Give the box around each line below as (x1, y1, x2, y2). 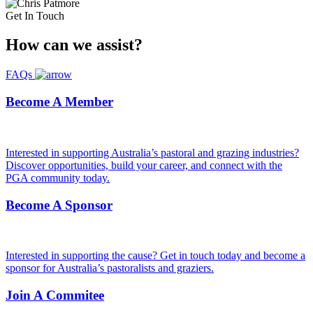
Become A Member (6, 94, 113, 110)
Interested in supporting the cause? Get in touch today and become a (6, 249, 305, 262)
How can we (6, 36, 96, 54)
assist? (96, 36, 143, 54)
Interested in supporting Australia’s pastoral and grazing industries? (6, 146, 299, 159)
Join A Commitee (6, 287, 104, 303)
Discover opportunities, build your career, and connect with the (6, 159, 282, 171)
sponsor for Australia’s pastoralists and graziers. (6, 262, 214, 275)
